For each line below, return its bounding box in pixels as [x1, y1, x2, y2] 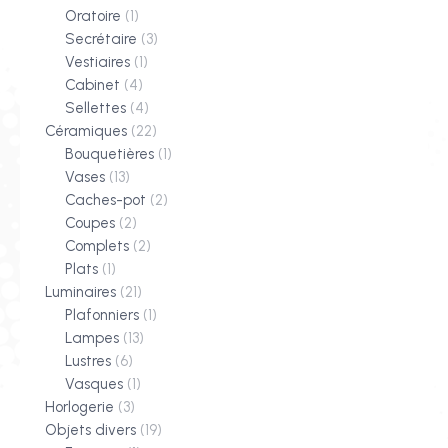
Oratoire [65, 7, 121, 26]
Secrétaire [65, 30, 137, 49]
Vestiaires [65, 53, 130, 72]
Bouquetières [65, 145, 154, 164]
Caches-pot [65, 191, 146, 210]
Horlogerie [45, 398, 114, 417]
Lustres [65, 352, 111, 371]
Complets [65, 237, 129, 256]
